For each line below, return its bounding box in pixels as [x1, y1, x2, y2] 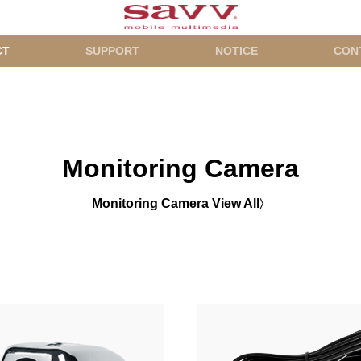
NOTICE [215, 44, 258, 57]
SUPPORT [85, 44, 139, 57]
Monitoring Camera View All [91, 197, 259, 210]
